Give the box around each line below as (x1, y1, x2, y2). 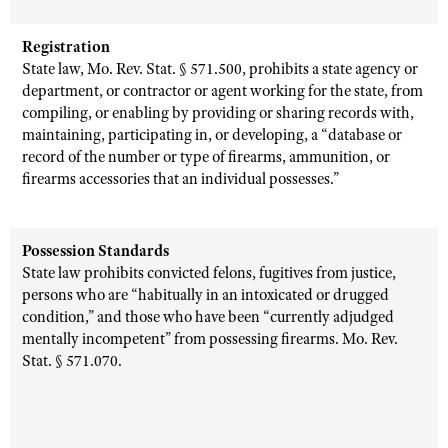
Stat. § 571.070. (22, 351, 122, 371)
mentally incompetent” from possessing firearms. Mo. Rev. (22, 329, 398, 349)
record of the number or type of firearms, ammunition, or (22, 147, 390, 167)
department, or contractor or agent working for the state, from (22, 81, 423, 101)
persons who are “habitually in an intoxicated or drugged (22, 285, 389, 305)
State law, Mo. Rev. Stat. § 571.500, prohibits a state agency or (22, 59, 418, 79)
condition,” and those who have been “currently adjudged (22, 307, 394, 327)
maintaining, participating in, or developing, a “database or (22, 125, 402, 145)
